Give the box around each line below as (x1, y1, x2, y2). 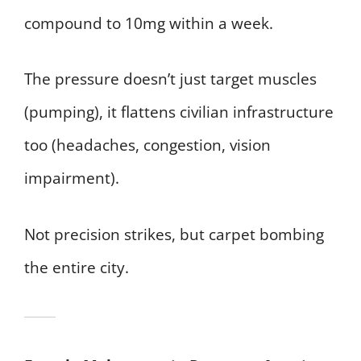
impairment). (24, 168, 119, 189)
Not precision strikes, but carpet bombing (24, 223, 324, 245)
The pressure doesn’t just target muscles (24, 68, 317, 90)
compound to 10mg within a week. (24, 12, 273, 34)
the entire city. (24, 256, 129, 278)
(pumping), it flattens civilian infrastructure (24, 102, 334, 123)
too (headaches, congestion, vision (24, 135, 271, 156)
